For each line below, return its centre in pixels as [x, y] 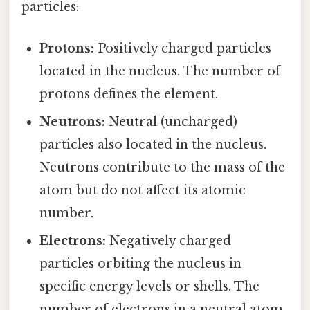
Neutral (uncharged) [172, 121]
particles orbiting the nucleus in [141, 263]
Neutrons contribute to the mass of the [163, 167]
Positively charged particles [183, 48]
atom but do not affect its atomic [143, 190]
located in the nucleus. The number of [160, 71]
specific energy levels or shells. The [150, 286]
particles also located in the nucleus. [153, 144]
